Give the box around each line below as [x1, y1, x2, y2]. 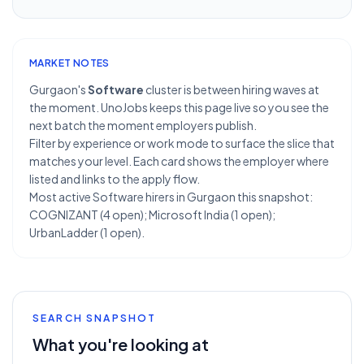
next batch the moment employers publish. [29, 118, 257, 132]
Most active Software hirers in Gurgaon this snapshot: [29, 189, 313, 204]
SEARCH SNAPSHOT [32, 312, 157, 324]
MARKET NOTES [29, 57, 110, 69]
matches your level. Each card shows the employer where [29, 154, 329, 168]
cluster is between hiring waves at [144, 82, 319, 97]
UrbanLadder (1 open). [29, 225, 145, 240]
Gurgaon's [29, 82, 88, 97]
